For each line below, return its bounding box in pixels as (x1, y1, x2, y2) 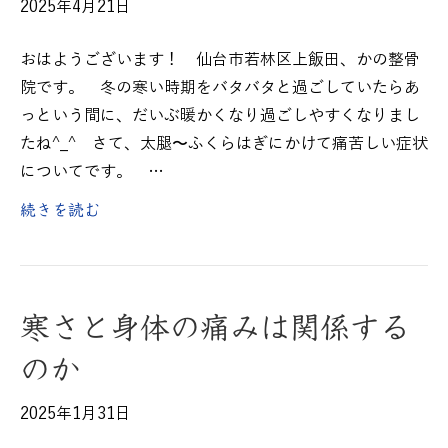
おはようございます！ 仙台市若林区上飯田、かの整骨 (20, 51, 420, 69)
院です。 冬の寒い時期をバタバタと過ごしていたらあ (20, 79, 420, 97)
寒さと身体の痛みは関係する (20, 309, 410, 344)
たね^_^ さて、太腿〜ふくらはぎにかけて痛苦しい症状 (20, 135, 428, 153)
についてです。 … (20, 163, 164, 181)
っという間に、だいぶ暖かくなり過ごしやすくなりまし (20, 107, 420, 125)
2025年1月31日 (20, 405, 131, 423)
